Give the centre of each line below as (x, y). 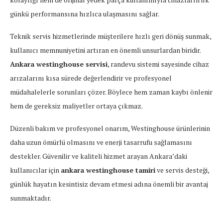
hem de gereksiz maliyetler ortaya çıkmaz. (76, 106)
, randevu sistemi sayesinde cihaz (158, 64)
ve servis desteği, (182, 170)
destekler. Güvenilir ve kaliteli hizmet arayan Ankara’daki (99, 156)
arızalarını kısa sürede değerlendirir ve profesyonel (91, 78)
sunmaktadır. (31, 198)
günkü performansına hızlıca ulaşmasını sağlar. (85, 13)
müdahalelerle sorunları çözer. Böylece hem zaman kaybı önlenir (111, 92)
